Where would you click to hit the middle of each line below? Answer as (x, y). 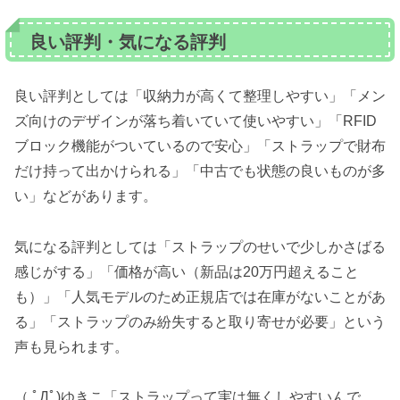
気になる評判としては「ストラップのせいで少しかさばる (200, 246)
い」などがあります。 (86, 196)
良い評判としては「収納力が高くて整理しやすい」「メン (200, 96)
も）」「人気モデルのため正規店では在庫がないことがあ (200, 296)
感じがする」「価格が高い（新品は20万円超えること (187, 271)
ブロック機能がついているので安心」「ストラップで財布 (200, 146)
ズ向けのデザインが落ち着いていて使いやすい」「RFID (196, 121)
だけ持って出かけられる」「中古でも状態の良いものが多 (200, 171)
